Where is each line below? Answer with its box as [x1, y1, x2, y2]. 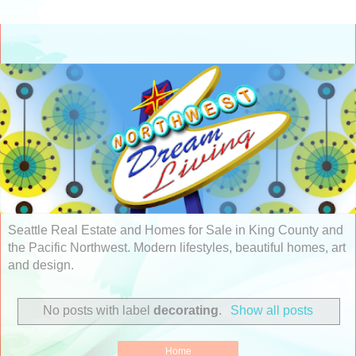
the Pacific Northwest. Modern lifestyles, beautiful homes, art [8, 241, 346, 255]
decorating [153, 304, 219, 318]
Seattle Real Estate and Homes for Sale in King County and [8, 223, 343, 238]
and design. [8, 258, 74, 273]
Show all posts [230, 304, 313, 318]
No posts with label [43, 304, 154, 318]
